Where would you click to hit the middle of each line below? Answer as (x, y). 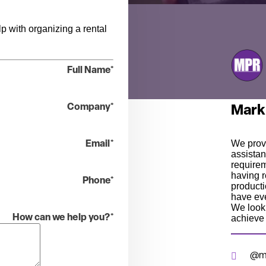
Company (88, 108)
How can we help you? (61, 218)
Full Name (88, 71)
